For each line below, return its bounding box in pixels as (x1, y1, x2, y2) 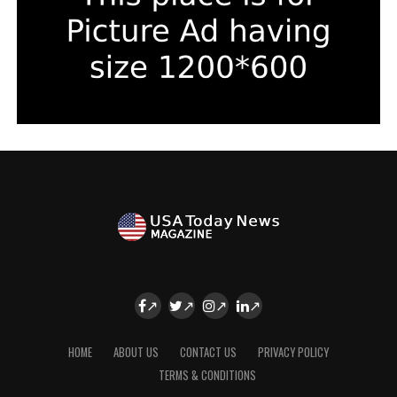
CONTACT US (179, 343, 237, 361)
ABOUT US (113, 343, 159, 361)
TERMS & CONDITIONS (158, 366, 256, 384)
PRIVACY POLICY (257, 343, 329, 361)
